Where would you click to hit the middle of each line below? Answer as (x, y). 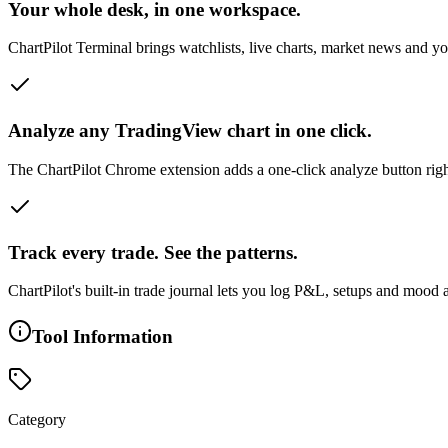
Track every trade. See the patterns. (153, 252)
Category (37, 419)
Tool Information (102, 336)
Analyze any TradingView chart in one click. (190, 131)
